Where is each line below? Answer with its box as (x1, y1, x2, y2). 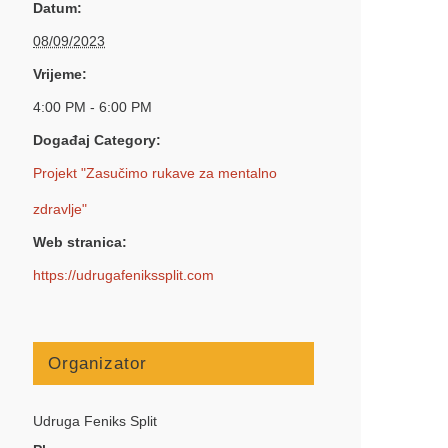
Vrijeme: (33, 65, 88, 82)
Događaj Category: (33, 131, 162, 148)
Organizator (48, 353, 148, 373)
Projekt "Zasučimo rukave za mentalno (33, 164, 278, 181)
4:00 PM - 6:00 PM (33, 98, 153, 115)
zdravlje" (33, 200, 88, 217)
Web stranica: (33, 233, 128, 250)
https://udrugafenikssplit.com (33, 266, 215, 283)
